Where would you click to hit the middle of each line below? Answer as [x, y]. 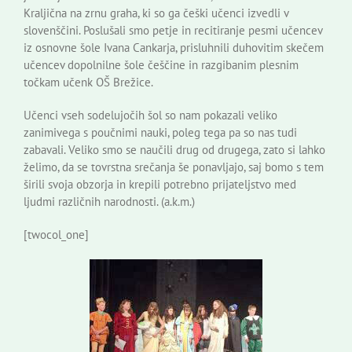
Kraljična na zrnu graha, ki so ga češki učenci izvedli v [156, 13]
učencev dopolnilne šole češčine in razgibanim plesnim [161, 64]
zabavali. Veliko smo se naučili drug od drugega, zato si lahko [174, 149]
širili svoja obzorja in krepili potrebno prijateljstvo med [160, 184]
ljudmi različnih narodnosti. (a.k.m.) [109, 201]
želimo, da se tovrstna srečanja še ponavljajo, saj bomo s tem [174, 167]
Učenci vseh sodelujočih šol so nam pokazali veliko [150, 115]
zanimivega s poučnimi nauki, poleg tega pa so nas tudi [160, 132]
